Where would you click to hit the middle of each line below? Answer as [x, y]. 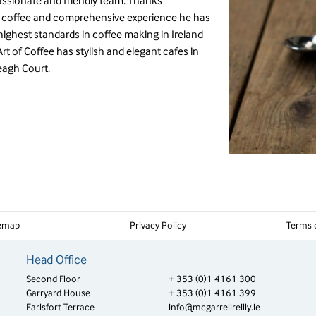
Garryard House [59, 293]
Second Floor [54, 279]
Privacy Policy [158, 226]
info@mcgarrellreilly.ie [214, 308]
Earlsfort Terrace [61, 308]
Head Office [57, 260]
